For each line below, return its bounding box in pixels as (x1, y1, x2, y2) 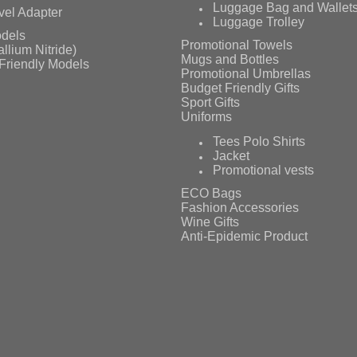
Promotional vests (213, 163, 315, 177)
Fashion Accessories (181, 201, 300, 215)
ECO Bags (181, 186, 242, 201)
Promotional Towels (181, 38, 293, 53)
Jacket (213, 148, 250, 163)
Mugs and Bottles (181, 53, 280, 67)
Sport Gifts (181, 96, 241, 110)
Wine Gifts (181, 215, 240, 229)
